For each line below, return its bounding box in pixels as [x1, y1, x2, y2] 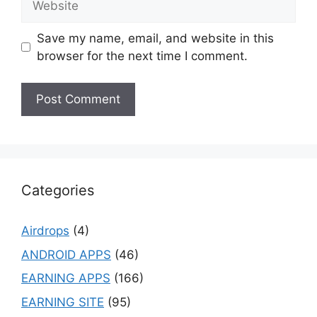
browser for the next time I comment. [36, 48, 248, 63]
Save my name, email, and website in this [36, 30, 274, 45]
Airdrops [21, 224, 69, 238]
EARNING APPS [21, 271, 110, 286]
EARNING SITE [21, 294, 104, 309]
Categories [21, 182, 94, 200]
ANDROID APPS [21, 247, 111, 262]
